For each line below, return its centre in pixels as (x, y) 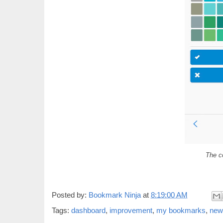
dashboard (88, 210)
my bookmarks (181, 210)
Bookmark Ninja (115, 195)
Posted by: (70, 195)
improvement (131, 210)
